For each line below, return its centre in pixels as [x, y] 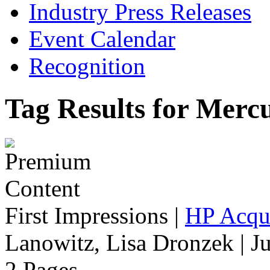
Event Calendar [102, 39]
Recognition [87, 66]
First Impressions [86, 215]
